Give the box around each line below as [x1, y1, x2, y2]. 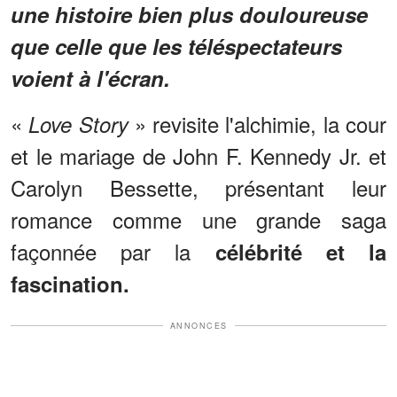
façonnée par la [11, 235, 215, 267]
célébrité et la [214, 236, 387, 267]
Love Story [28, 108, 128, 139]
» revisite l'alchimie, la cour [128, 107, 387, 139]
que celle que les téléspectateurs [11, 30, 342, 61]
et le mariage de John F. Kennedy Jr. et [11, 139, 386, 171]
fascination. [11, 268, 129, 299]
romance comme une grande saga [11, 203, 386, 235]
